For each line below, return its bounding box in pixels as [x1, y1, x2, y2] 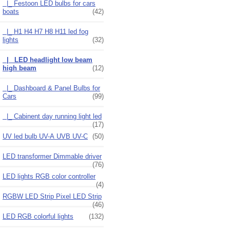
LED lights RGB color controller [3, 172, 95, 180]
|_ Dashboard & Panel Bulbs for [3, 84, 100, 92]
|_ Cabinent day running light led [3, 112, 102, 120]
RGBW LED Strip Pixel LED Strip [3, 192, 102, 200]
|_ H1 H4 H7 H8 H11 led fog [3, 27, 88, 35]
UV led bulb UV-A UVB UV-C [3, 132, 88, 140]
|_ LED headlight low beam [3, 55, 92, 64]
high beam [3, 64, 36, 72]
